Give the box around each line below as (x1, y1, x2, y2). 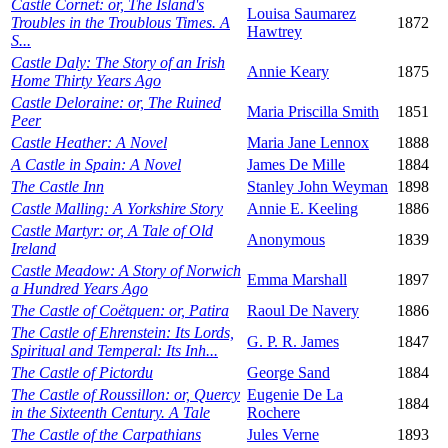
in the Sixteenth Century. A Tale (11, 404, 210, 422)
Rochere (247, 404, 300, 422)
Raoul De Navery (247, 302, 359, 320)
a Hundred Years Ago (11, 280, 148, 298)
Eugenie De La (247, 386, 343, 404)
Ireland (11, 240, 56, 258)
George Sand (247, 364, 330, 382)
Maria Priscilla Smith (247, 103, 379, 121)
